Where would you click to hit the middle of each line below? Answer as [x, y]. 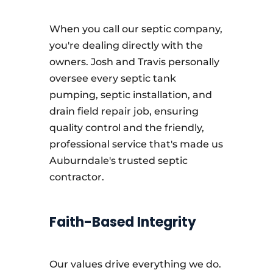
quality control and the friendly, [126, 128]
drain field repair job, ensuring [124, 111]
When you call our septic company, [136, 29]
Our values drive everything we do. [135, 264]
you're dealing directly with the [126, 45]
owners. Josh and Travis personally [134, 62]
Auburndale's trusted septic [118, 161]
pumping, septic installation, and [130, 95]
